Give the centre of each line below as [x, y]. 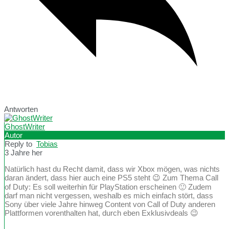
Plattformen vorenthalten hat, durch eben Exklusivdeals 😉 [101, 213]
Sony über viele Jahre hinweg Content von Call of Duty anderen [110, 204]
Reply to [20, 144]
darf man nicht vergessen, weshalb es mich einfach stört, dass [109, 195]
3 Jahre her [24, 152]
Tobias [47, 144]
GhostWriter [25, 126]
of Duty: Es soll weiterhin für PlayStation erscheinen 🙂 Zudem [108, 187]
